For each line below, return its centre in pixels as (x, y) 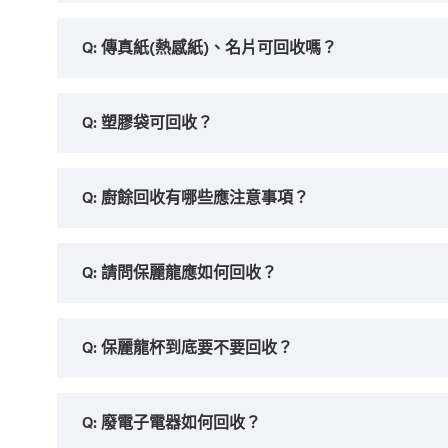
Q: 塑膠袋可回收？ (147, 122)
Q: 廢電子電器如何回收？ (171, 422)
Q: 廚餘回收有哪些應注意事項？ (195, 197)
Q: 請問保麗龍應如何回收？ (179, 272)
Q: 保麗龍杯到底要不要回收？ (187, 347)
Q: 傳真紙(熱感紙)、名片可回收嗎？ (209, 47)
